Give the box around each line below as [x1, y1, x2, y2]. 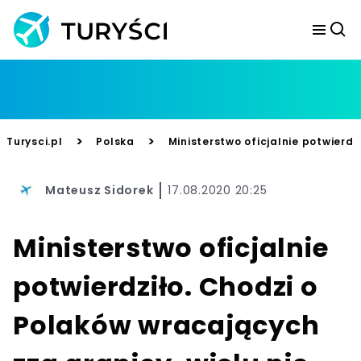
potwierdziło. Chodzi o [13, 268, 318, 305]
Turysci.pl [6, 135, 63, 148]
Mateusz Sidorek [45, 181, 154, 198]
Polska [96, 135, 135, 148]
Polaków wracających [13, 307, 320, 343]
